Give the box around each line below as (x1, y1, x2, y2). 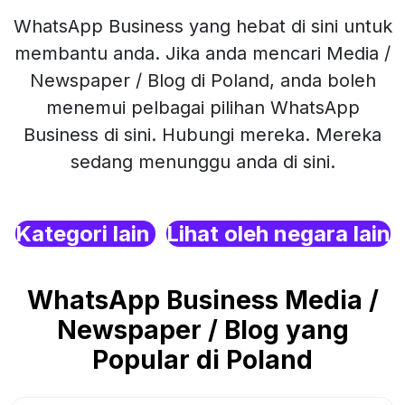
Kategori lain (14, 221, 155, 247)
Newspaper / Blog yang (56, 315, 349, 345)
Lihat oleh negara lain (165, 221, 391, 247)
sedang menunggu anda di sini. (70, 151, 335, 173)
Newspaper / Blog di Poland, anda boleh (29, 70, 376, 91)
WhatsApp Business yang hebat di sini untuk (13, 15, 392, 37)
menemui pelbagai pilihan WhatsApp (45, 97, 360, 118)
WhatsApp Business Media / (26, 285, 379, 316)
